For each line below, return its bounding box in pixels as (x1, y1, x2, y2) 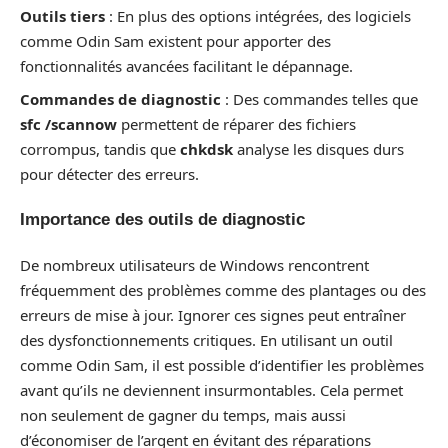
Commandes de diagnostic (20, 88, 221, 109)
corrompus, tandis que (20, 138, 180, 159)
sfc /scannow (20, 113, 117, 134)
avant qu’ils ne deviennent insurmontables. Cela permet (20, 379, 403, 400)
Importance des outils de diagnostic (20, 210, 305, 229)
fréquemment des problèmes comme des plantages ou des (20, 279, 426, 300)
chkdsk (180, 138, 233, 159)
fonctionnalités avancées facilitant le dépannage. (20, 56, 353, 76)
